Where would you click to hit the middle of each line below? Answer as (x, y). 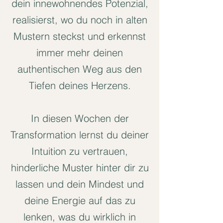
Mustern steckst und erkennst (80, 36)
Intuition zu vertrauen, (80, 151)
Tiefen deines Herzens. (80, 85)
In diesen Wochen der (80, 118)
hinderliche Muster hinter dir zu (80, 167)
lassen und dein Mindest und (80, 184)
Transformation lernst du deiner (80, 135)
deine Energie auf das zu (80, 200)
